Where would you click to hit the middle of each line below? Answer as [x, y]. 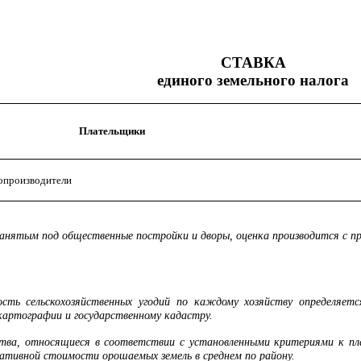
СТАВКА [253, 62]
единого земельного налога [253, 80]
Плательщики [112, 131]
